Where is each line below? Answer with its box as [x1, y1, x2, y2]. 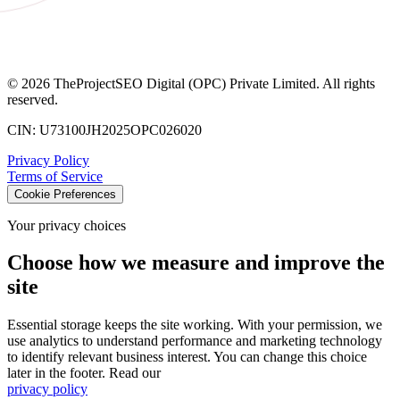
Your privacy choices [7, 217, 126, 233]
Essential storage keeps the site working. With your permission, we [7, 317, 382, 333]
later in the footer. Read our [7, 365, 161, 381]
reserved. [7, 91, 58, 107]
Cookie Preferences [14, 187, 116, 201]
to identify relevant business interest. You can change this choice [7, 349, 367, 365]
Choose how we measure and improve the [7, 251, 385, 275]
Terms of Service [7, 168, 103, 184]
